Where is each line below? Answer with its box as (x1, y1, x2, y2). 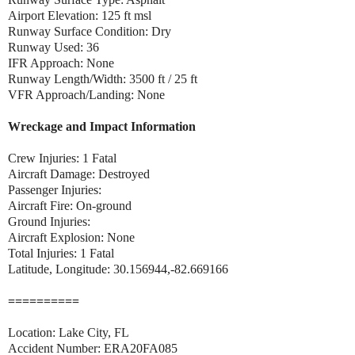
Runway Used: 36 (8, 40, 99, 54)
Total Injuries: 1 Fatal (8, 246, 117, 260)
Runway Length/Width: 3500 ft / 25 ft (8, 71, 197, 86)
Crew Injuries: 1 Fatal (8, 151, 120, 165)
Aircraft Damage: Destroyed (8, 166, 150, 181)
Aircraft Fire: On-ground (8, 198, 132, 212)
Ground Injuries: (8, 214, 94, 228)
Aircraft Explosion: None (8, 230, 135, 244)
